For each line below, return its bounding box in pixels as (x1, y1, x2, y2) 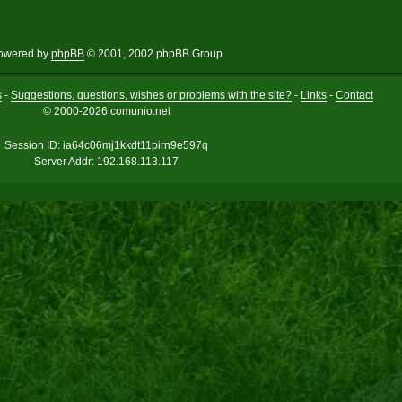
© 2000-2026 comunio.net (42, 105, 170, 118)
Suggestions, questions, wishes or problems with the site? (10, 89, 292, 102)
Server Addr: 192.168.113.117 (34, 155, 179, 169)
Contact (335, 89, 373, 102)
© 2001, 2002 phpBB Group (84, 48, 223, 61)
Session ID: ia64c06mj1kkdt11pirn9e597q (4, 139, 208, 153)
